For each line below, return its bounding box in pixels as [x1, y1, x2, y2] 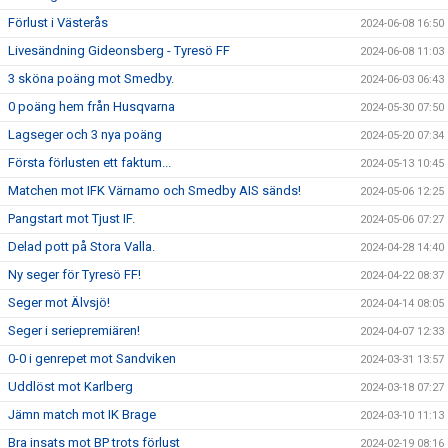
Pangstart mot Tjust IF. [8, 211, 135, 226]
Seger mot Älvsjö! [8, 295, 110, 310]
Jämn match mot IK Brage [8, 407, 156, 422]
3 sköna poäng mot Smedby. [8, 71, 174, 86]
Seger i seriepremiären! [8, 323, 140, 338]
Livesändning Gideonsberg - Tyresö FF [8, 43, 230, 58]
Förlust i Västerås [8, 15, 108, 30]
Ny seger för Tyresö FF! [8, 267, 141, 282]
